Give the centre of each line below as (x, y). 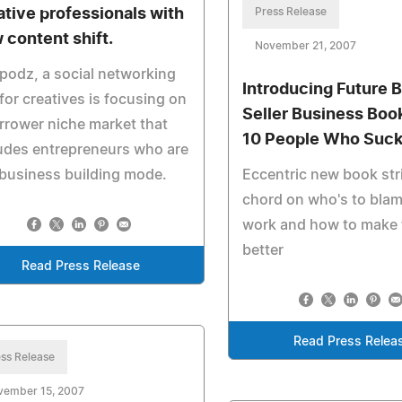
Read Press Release (80, 267)
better (263, 250)
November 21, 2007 (306, 46)
